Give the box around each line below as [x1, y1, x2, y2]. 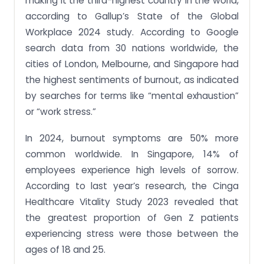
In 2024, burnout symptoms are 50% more [25, 132, 239, 145]
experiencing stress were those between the [25, 227, 239, 240]
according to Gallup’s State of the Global [25, 10, 239, 23]
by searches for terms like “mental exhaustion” [25, 90, 239, 103]
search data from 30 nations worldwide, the [25, 42, 239, 55]
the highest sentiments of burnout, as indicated [25, 74, 239, 87]
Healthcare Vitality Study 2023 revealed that [25, 196, 239, 209]
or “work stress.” [25, 105, 96, 118]
